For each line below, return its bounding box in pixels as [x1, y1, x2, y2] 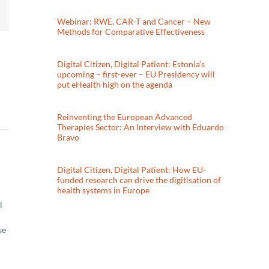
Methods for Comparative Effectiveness [57, 26, 205, 37]
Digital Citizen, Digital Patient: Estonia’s [57, 59, 205, 70]
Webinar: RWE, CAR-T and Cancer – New [57, 16, 211, 26]
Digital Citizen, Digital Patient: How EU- [57, 165, 207, 175]
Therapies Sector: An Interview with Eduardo [57, 122, 225, 133]
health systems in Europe [57, 185, 150, 196]
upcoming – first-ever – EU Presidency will [57, 69, 216, 80]
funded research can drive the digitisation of [57, 175, 222, 186]
